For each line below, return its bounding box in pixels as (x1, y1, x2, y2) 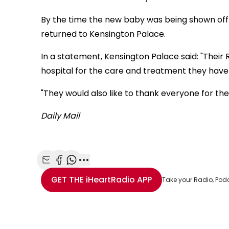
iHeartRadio (84, 173, 137, 186)
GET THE (51, 173, 84, 186)
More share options (83, 165, 160, 177)
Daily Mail (41, 109, 80, 122)
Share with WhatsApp (71, 165, 154, 177)
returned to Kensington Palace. (41, 28, 166, 40)
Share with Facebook (59, 165, 139, 177)
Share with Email (47, 165, 110, 177)
